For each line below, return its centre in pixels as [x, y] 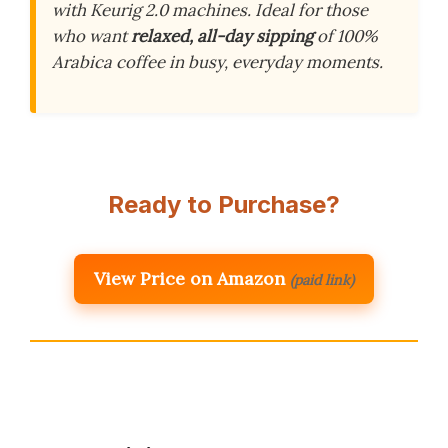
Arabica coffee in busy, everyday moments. [217, 62]
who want [91, 36]
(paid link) [322, 279]
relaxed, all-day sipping [222, 36]
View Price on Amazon [189, 278]
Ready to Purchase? [224, 204]
